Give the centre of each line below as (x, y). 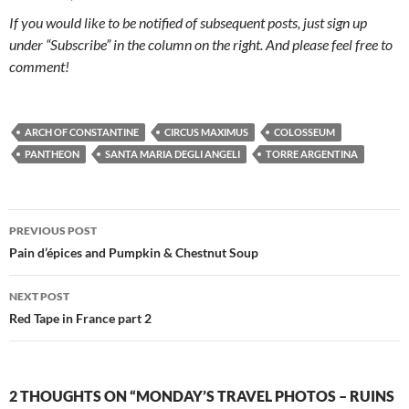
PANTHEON (52, 154)
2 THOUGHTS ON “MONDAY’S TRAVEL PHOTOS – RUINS (202, 396)
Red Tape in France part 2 (80, 319)
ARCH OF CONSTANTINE (82, 132)
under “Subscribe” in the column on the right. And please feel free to (201, 45)
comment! (39, 67)
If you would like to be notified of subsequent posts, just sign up (188, 23)
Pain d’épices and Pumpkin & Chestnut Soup (134, 253)
